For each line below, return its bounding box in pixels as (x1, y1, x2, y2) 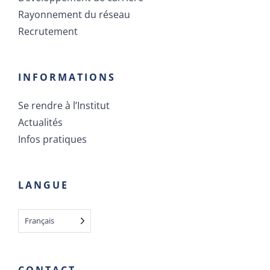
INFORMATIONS (18, 71, 116, 84)
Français (25, 215, 54, 227)
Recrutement (18, 25, 78, 39)
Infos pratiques (18, 133, 87, 146)
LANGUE (18, 178, 69, 192)
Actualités (18, 116, 63, 130)
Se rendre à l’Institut (18, 99, 110, 113)
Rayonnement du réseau (18, 8, 130, 22)
